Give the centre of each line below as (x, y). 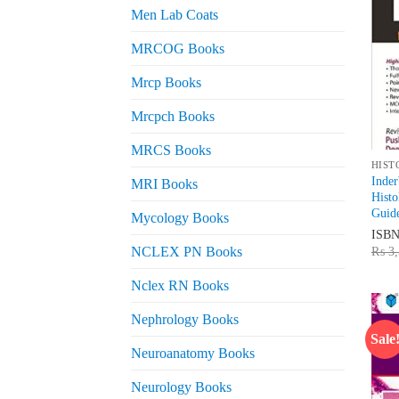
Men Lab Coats (175, 15)
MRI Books (164, 184)
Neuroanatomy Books (193, 354)
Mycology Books (180, 218)
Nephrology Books (185, 320)
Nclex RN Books (180, 286)
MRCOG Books (178, 49)
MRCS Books (171, 151)
